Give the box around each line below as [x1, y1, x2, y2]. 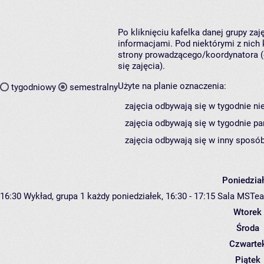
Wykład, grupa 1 [24, 191, 85, 202]
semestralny [70, 81, 118, 93]
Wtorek [233, 207, 262, 218]
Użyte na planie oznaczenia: [118, 81, 226, 92]
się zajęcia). [118, 61, 165, 72]
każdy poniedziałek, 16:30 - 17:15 [87, 191, 215, 202]
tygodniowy [11, 81, 56, 93]
